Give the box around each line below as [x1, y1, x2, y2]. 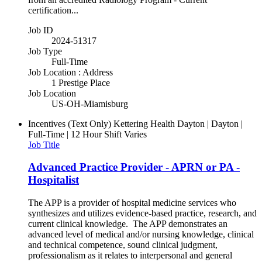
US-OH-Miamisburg [51, 98, 128, 109]
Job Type [28, 46, 62, 56]
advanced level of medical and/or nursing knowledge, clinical [28, 229, 254, 240]
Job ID [28, 25, 53, 35]
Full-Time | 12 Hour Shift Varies [28, 129, 147, 139]
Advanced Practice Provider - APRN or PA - [28, 161, 240, 174]
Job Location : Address [28, 67, 113, 77]
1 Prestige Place [51, 77, 110, 88]
